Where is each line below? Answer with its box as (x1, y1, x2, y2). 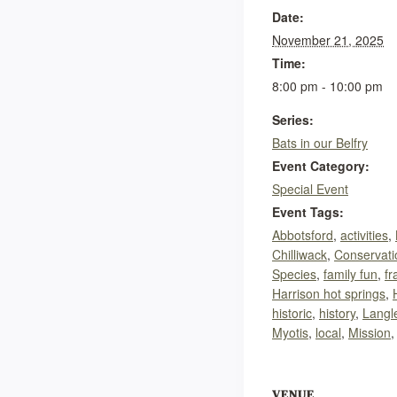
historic (272, 304, 312, 323)
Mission (348, 323, 391, 342)
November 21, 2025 (272, 31, 384, 50)
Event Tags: (272, 203, 344, 222)
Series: (272, 111, 314, 129)
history (319, 304, 355, 323)
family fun (323, 265, 378, 284)
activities (340, 226, 388, 245)
